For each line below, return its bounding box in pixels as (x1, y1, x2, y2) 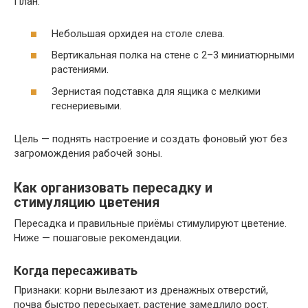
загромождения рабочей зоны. (14, 146, 162, 159)
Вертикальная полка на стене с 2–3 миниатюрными (52, 49, 294, 61)
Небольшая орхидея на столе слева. (52, 27, 225, 40)
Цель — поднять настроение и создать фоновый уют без (14, 132, 287, 145)
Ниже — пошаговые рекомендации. (14, 231, 181, 244)
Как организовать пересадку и (14, 179, 212, 196)
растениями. (52, 63, 109, 76)
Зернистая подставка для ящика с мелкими (52, 85, 261, 98)
